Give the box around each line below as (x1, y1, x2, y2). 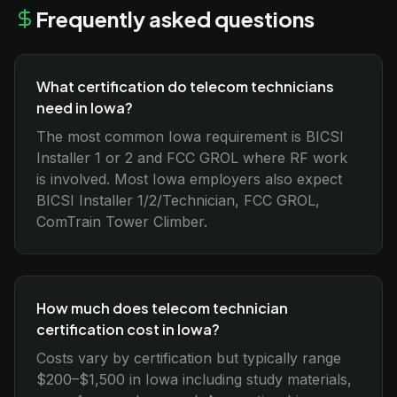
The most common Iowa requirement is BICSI (36, 128, 344, 145)
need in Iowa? (36, 98, 133, 117)
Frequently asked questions (35, 5, 315, 32)
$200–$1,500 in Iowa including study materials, (36, 370, 352, 388)
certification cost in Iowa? (36, 320, 220, 339)
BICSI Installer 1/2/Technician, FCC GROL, (36, 191, 320, 209)
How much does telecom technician (36, 299, 288, 317)
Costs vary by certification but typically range (36, 349, 341, 367)
